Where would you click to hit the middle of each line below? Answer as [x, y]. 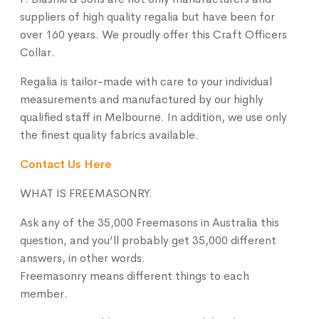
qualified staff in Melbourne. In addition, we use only [154, 117]
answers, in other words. [83, 258]
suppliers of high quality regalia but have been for [148, 16]
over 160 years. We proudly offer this [117, 34]
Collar [36, 52]
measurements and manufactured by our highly [142, 99]
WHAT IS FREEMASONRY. [87, 193]
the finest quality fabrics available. [110, 135]
